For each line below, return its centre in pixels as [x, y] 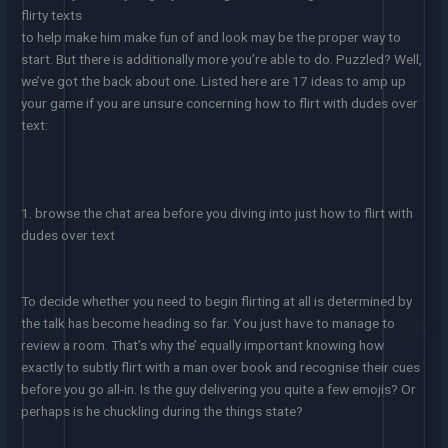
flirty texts [52, 14]
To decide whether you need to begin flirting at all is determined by [217, 300]
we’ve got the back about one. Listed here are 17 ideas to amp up [214, 80]
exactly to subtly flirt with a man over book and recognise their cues [221, 366]
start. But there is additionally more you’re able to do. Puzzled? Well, [222, 58]
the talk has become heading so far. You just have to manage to [208, 322]
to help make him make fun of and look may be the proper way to [211, 36]
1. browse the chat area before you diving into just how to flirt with [217, 212]
